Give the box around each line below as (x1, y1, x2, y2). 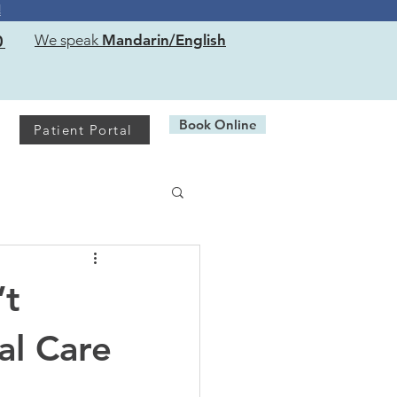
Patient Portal (33, 121, 133, 138)
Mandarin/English (102, 31, 226, 49)
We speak (35, 31, 98, 49)
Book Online (178, 116, 257, 133)
